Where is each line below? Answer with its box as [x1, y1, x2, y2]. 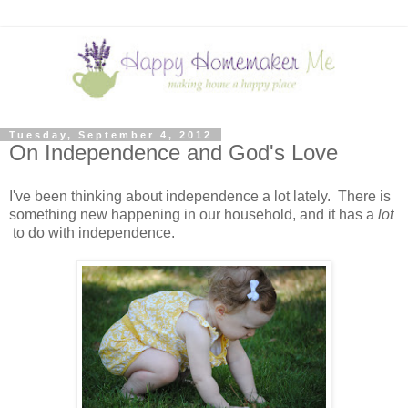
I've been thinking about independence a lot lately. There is [9, 188, 391, 204]
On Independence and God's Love [9, 139, 338, 165]
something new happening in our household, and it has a [9, 206, 378, 222]
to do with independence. [9, 224, 175, 240]
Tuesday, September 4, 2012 [9, 128, 212, 140]
